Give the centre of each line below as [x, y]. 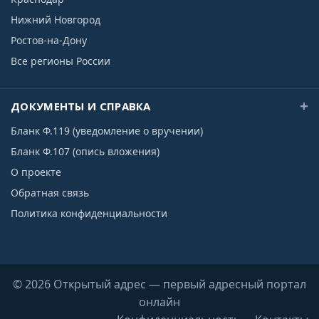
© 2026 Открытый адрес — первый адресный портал [159, 284]
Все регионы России [61, 61]
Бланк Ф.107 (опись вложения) [85, 151]
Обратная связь [50, 193]
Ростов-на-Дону [49, 40]
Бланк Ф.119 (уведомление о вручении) [107, 131]
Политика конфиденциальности [89, 213]
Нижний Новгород [56, 20]
